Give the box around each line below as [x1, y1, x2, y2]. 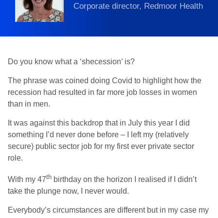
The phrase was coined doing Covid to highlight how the [8, 76, 201, 85]
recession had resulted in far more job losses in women [8, 88, 197, 96]
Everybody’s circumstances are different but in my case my [8, 206, 209, 215]
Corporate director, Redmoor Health [73, 1, 203, 11]
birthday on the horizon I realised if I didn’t [52, 175, 197, 184]
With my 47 [8, 175, 46, 184]
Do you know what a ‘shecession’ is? [8, 57, 135, 66]
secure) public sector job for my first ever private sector [8, 142, 194, 150]
